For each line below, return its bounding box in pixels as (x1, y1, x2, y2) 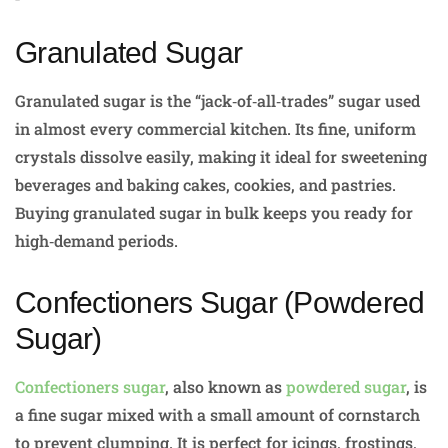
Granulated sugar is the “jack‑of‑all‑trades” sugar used (15, 90, 420, 112)
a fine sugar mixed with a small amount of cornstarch (15, 404, 420, 426)
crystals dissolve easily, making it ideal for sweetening (15, 146, 427, 168)
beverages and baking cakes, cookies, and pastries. (15, 174, 396, 196)
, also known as (165, 376, 286, 398)
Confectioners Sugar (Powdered (15, 286, 425, 320)
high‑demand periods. (15, 230, 178, 252)
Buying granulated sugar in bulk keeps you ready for (15, 202, 413, 224)
